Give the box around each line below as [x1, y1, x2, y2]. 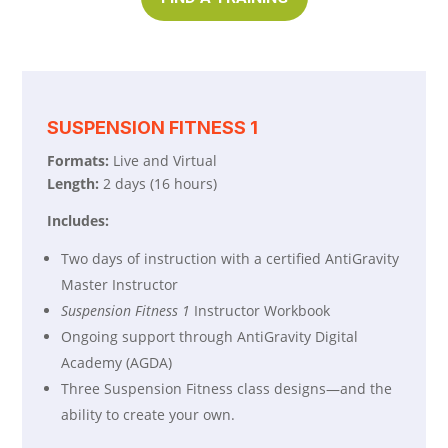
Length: [47, 174, 100, 193]
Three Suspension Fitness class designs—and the [61, 379, 393, 398]
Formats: [47, 151, 110, 170]
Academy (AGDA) [61, 353, 173, 372]
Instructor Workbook [190, 301, 331, 320]
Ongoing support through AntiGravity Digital [61, 327, 359, 346]
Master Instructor [61, 275, 179, 294]
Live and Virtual [109, 151, 218, 170]
